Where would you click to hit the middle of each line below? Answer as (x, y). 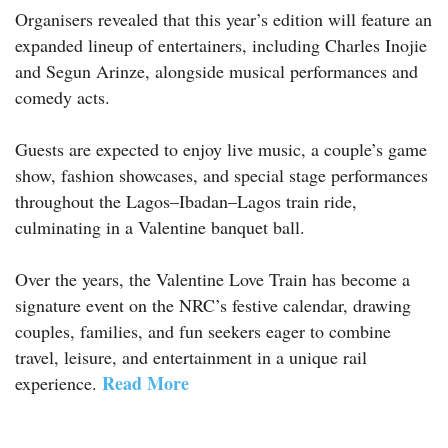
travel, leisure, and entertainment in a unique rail (191, 356)
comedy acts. (62, 96)
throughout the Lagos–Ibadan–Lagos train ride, (186, 200)
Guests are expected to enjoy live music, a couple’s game (221, 148)
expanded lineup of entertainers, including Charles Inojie (221, 44)
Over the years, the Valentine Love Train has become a (212, 278)
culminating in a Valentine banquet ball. (160, 226)
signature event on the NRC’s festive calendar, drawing (213, 304)
